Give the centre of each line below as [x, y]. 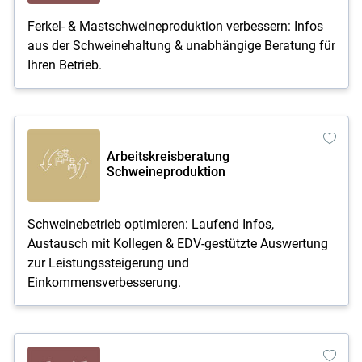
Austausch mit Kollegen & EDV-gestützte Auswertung [177, 243]
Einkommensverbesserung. [104, 282]
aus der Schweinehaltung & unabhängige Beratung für [181, 45]
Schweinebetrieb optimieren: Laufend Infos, [150, 224]
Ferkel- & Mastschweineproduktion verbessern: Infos [175, 26]
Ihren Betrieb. [64, 65]
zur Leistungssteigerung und [108, 263]
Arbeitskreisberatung [168, 156]
